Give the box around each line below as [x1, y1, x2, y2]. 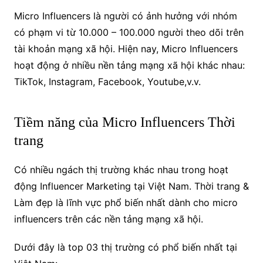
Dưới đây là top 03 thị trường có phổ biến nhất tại [14, 241, 237, 253]
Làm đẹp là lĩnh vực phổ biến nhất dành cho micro [14, 196, 238, 208]
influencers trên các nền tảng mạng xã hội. [14, 213, 203, 225]
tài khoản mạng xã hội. [14, 42, 118, 55]
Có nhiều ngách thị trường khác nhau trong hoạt [14, 163, 228, 176]
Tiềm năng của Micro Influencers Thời [14, 114, 235, 130]
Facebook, [97, 75, 147, 87]
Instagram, [48, 75, 98, 87]
